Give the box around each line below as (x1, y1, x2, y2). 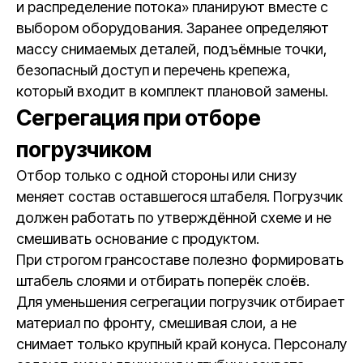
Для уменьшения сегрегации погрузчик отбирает (16, 293, 345, 310)
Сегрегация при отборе (16, 105, 261, 131)
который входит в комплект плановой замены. (16, 83, 328, 100)
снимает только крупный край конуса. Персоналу (16, 335, 347, 352)
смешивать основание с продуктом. (16, 230, 259, 247)
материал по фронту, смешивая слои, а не (16, 314, 297, 331)
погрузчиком (16, 136, 152, 163)
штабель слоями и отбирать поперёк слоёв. (16, 272, 310, 289)
